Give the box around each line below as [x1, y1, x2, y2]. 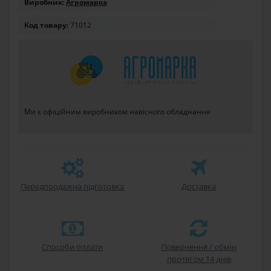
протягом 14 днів [166, 253, 231, 265]
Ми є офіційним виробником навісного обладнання [24, 106, 211, 117]
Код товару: [24, 20, 68, 30]
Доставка [181, 181, 216, 192]
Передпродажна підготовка [21, 181, 124, 192]
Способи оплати [42, 241, 103, 253]
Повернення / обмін [161, 241, 237, 253]
